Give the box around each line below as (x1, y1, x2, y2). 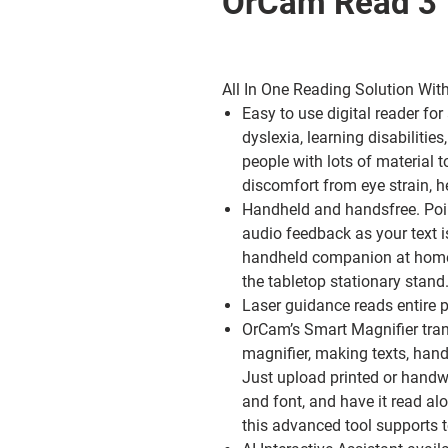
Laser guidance (242, 296, 350, 315)
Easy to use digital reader (242, 104, 419, 123)
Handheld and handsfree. (242, 200, 424, 219)
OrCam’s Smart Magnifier (242, 320, 418, 339)
